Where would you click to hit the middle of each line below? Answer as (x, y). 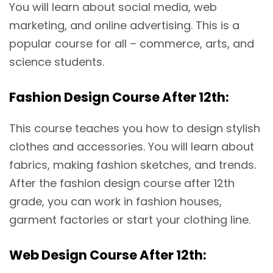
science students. (57, 62)
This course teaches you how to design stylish (135, 129)
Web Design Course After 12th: (108, 255)
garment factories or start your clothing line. (130, 220)
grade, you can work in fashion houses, (115, 202)
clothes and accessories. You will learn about (132, 147)
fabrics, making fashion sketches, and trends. (133, 165)
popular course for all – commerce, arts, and (132, 44)
